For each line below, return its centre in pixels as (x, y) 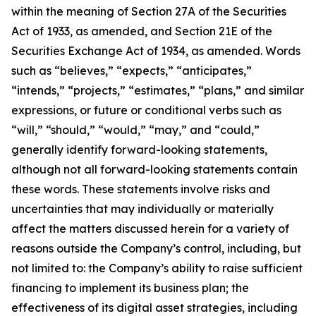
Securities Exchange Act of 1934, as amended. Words (156, 50)
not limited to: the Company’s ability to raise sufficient (157, 268)
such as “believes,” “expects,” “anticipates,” (132, 70)
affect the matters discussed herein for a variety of (150, 228)
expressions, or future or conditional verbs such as (146, 110)
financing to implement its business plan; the (130, 287)
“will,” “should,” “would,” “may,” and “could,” (135, 129)
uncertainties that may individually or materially (142, 208)
